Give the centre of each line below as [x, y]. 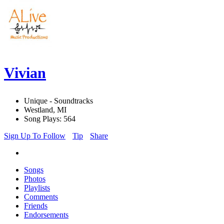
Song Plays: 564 [50, 119]
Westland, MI [45, 110]
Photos [35, 179]
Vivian [25, 73]
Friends [36, 206]
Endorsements [46, 215]
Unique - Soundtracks [58, 101]
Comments [41, 197]
